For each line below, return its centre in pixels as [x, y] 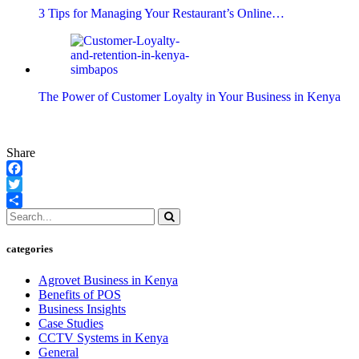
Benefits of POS [80, 294]
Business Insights [82, 309]
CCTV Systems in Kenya [103, 337]
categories [30, 248]
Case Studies [71, 323]
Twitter [24, 200]
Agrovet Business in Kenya [108, 280]
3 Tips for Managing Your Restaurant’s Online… [161, 13]
